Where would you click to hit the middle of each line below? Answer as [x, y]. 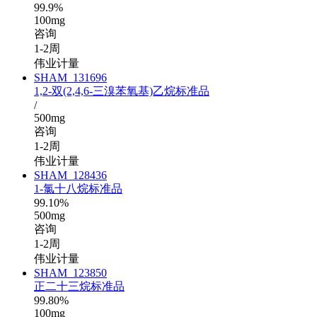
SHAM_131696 [70, 78]
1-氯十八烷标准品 [78, 189]
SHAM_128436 [70, 175]
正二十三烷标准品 [79, 287]
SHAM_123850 [70, 273]
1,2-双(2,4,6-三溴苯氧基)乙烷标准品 [122, 91]
